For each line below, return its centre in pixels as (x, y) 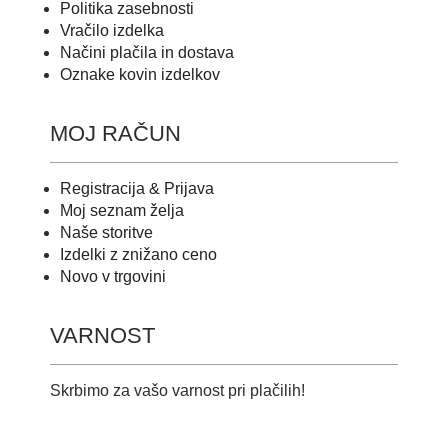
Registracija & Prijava (137, 189)
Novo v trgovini (113, 277)
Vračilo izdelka (112, 31)
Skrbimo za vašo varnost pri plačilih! (177, 391)
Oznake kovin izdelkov (140, 75)
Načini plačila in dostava (147, 53)
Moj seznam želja (122, 211)
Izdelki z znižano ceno (138, 255)
